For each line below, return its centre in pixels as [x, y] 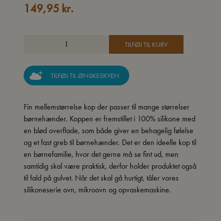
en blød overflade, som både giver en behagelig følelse [109, 130]
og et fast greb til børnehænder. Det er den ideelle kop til [110, 142]
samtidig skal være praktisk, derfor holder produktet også [110, 166]
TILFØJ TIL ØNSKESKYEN [99, 75]
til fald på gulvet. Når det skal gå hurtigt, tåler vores [101, 178]
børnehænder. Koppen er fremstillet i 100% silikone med [110, 119]
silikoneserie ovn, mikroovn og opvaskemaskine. [97, 190]
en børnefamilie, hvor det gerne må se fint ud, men [101, 154]
